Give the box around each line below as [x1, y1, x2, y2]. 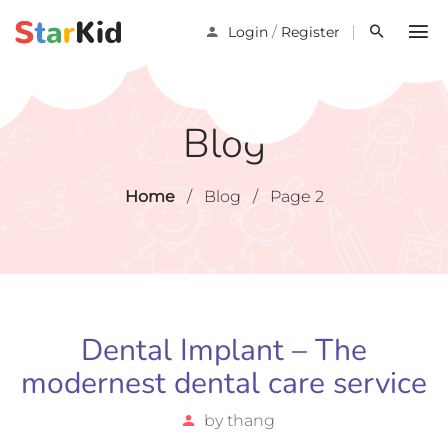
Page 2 [269, 187, 324, 206]
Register [281, 22, 341, 41]
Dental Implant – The [81, 330, 367, 371]
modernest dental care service [21, 363, 427, 404]
